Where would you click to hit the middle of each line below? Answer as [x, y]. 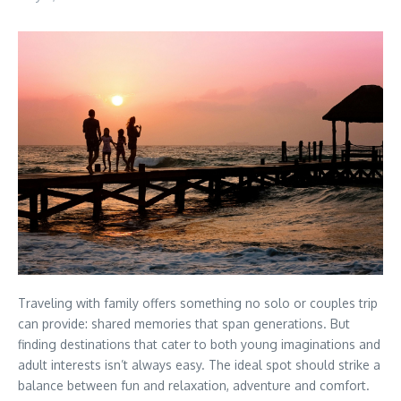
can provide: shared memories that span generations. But [184, 324]
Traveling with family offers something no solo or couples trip [198, 303]
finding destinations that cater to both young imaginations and [199, 345]
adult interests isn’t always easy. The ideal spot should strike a [199, 365]
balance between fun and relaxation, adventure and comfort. [194, 386]
